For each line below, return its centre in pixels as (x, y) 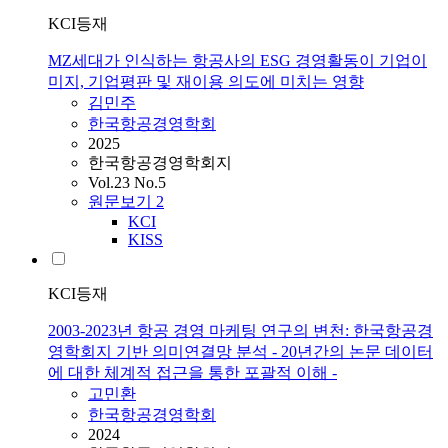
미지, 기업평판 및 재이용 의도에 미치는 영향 (206, 82)
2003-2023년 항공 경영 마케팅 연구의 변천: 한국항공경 (240, 331)
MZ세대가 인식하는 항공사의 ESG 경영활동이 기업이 (237, 61)
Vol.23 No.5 (127, 183)
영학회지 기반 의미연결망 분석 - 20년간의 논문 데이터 (240, 352)
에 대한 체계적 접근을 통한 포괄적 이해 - (192, 373)
